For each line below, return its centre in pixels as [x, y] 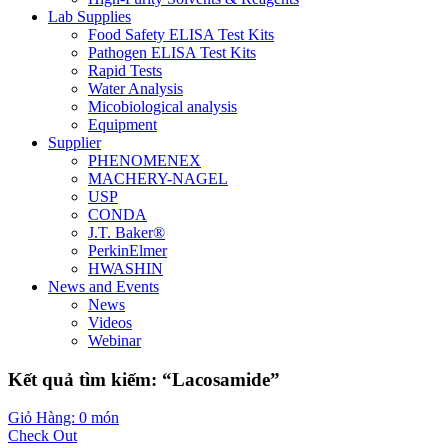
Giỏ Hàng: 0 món [63, 418]
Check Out [42, 436]
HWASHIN [125, 268]
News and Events [103, 286]
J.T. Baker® [126, 232]
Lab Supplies [89, 16]
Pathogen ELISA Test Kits [172, 52]
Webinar [114, 340]
